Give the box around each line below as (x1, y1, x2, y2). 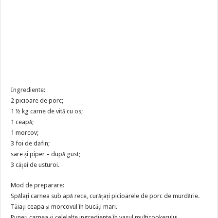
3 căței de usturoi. (11, 161, 60, 168)
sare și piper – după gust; (11, 150, 81, 158)
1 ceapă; (11, 118, 34, 126)
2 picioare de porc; (11, 97, 64, 104)
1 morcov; (11, 129, 39, 136)
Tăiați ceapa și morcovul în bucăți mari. (11, 203, 118, 210)
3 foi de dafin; (11, 140, 50, 147)
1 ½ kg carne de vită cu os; (11, 108, 83, 115)
